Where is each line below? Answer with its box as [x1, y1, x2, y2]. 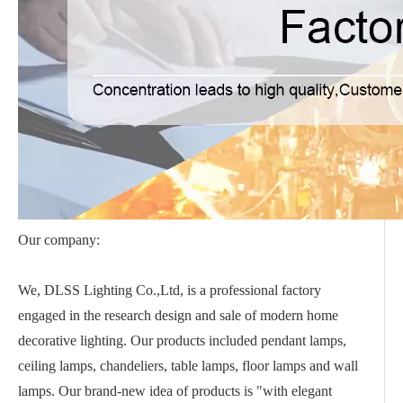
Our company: [18, 232, 100, 247]
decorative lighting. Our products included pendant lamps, [18, 333, 346, 348]
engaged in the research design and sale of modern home [18, 308, 338, 323]
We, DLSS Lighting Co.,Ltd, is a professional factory [18, 282, 321, 298]
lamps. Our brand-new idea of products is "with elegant [18, 383, 332, 399]
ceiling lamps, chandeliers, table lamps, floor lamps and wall [18, 358, 358, 373]
